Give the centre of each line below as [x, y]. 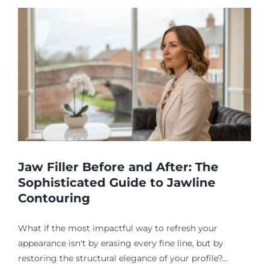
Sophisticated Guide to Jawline [117, 183]
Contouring [54, 198]
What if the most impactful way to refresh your [118, 228]
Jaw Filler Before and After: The [118, 167]
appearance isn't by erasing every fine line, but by [121, 243]
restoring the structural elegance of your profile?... [123, 258]
